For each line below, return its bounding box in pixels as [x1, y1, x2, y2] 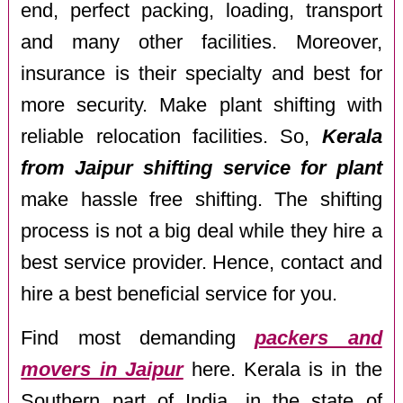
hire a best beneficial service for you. [21, 283, 338, 306]
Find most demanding [21, 327, 255, 349]
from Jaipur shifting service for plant [21, 157, 382, 180]
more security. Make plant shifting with [21, 94, 382, 117]
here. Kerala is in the [183, 358, 382, 381]
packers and [255, 327, 382, 349]
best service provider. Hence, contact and [21, 252, 382, 274]
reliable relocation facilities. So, [21, 126, 322, 148]
